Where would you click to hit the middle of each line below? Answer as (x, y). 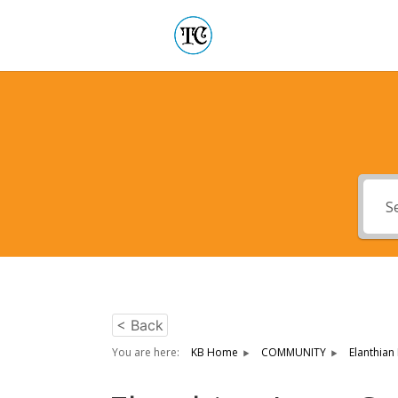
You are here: (147, 352)
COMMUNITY (294, 352)
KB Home (215, 352)
